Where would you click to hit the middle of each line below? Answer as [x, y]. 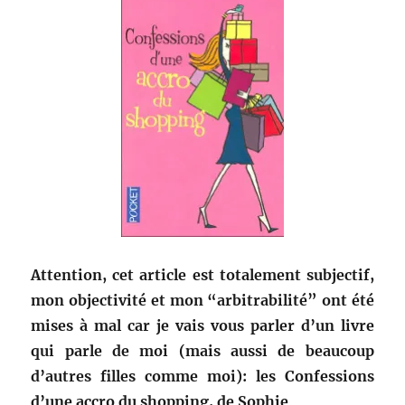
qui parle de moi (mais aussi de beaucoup [202, 351]
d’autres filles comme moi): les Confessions [202, 377]
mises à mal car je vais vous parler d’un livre [202, 326]
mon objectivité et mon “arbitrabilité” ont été [202, 301]
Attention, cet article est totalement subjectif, [202, 275]
